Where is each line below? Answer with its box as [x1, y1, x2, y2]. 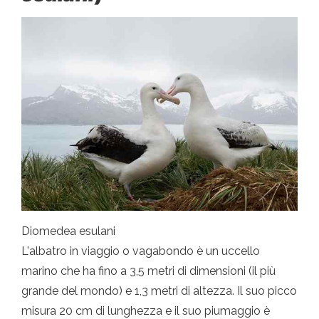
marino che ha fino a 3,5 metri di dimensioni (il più [21, 263, 276, 278]
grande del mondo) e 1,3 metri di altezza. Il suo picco [21, 283, 297, 298]
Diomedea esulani [21, 224, 115, 238]
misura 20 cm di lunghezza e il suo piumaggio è [21, 303, 270, 318]
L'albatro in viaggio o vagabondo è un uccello [21, 244, 260, 258]
